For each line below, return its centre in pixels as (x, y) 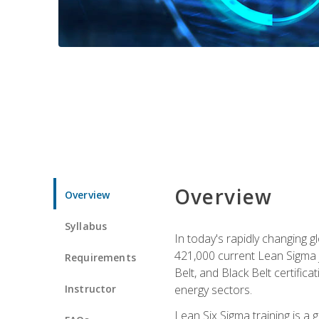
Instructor (91, 288)
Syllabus (86, 226)
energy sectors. (213, 289)
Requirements (100, 257)
